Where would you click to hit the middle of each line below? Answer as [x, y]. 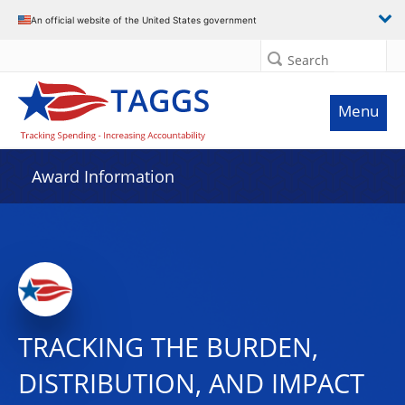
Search [308, 60]
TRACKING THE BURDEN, [168, 347]
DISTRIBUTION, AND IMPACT [191, 383]
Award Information [103, 176]
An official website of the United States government [144, 19]
